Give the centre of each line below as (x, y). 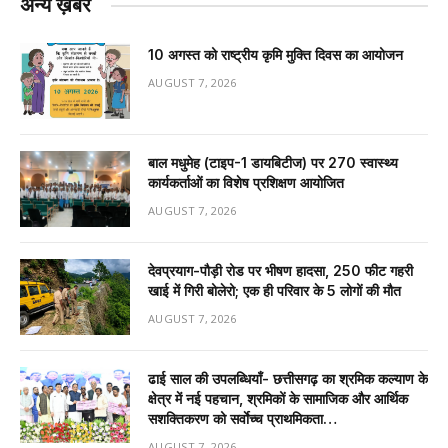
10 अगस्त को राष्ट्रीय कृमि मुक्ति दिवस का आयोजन (275, 55)
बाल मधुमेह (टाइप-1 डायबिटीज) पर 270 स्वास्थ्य (273, 163)
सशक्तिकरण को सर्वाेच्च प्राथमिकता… (242, 419)
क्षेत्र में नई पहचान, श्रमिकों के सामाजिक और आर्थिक (278, 399)
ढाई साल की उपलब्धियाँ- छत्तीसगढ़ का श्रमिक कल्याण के (288, 379)
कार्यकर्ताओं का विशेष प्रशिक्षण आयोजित (246, 183)
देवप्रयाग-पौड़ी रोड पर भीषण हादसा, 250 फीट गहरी (280, 271)
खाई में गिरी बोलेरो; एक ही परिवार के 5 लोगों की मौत (274, 291)
